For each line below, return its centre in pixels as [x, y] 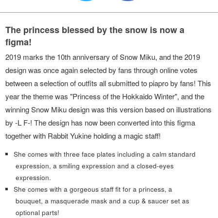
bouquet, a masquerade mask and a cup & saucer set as [103, 200]
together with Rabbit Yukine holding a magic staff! [83, 136]
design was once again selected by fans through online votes [102, 70]
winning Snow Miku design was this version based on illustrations [109, 109]
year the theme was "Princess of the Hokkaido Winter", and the [105, 96]
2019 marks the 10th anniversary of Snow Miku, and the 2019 [103, 57]
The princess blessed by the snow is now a [95, 29]
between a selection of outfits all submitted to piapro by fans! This [109, 83]
